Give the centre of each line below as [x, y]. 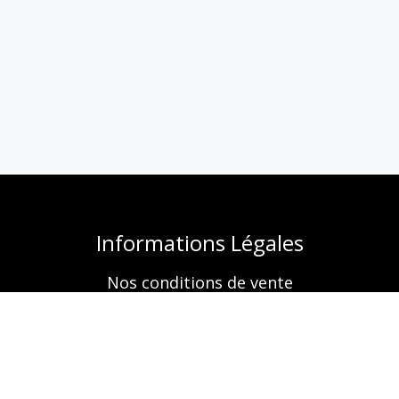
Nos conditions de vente [199, 282]
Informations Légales [199, 243]
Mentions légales [199, 312]
